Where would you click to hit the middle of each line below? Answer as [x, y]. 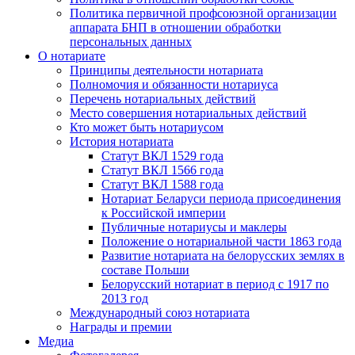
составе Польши [145, 270]
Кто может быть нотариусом [147, 128]
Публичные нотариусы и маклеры [194, 227]
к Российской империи [164, 213]
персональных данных [131, 42]
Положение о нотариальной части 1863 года [221, 242]
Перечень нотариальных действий [163, 99]
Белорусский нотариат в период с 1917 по [215, 284]
